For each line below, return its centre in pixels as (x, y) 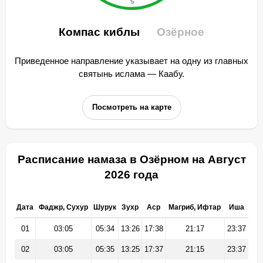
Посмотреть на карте (131, 107)
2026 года (131, 175)
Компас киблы (101, 32)
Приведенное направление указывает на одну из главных (131, 61)
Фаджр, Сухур (63, 207)
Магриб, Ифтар (195, 207)
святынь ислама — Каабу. (131, 74)
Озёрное (181, 32)
